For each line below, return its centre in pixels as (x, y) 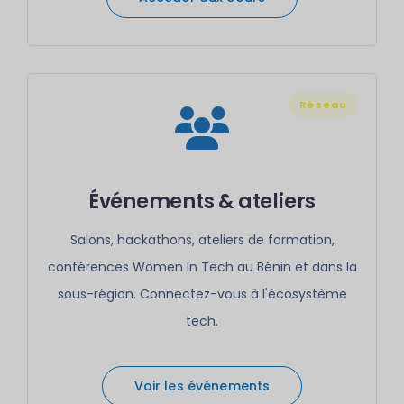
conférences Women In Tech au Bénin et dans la (202, 267)
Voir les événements (202, 386)
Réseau (323, 105)
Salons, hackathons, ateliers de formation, (202, 240)
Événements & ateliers (202, 202)
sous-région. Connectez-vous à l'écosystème (202, 294)
